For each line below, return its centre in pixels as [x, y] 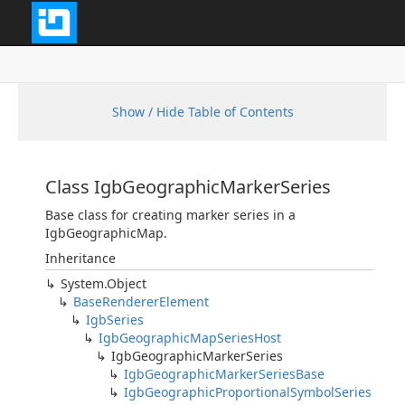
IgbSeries [115, 320]
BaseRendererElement [141, 301]
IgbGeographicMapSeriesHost [190, 338]
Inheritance [80, 258]
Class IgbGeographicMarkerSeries [188, 187]
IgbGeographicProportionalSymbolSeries [248, 392]
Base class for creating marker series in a [170, 215]
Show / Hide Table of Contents [202, 112]
